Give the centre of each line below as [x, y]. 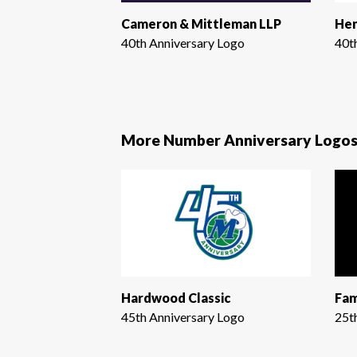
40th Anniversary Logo [183, 42]
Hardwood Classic [176, 298]
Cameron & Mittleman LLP [201, 23]
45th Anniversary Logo [183, 317]
